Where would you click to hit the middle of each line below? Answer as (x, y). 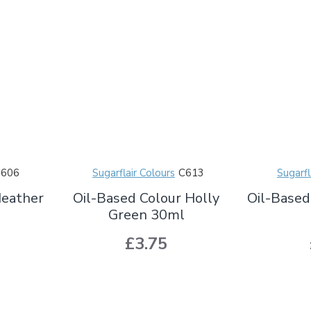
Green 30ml (146, 215)
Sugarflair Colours (133, 173)
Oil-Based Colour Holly (146, 198)
